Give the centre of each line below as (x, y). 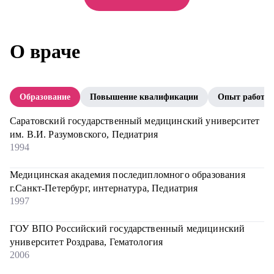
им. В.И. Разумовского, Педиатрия (84, 134)
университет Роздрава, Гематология (87, 242)
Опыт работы (245, 97)
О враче (45, 51)
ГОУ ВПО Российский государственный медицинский (128, 228)
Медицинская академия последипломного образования (128, 175)
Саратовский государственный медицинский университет (135, 121)
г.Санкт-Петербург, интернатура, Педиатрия (104, 188)
